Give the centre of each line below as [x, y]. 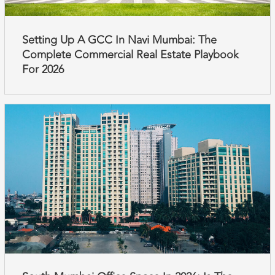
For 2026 [43, 69]
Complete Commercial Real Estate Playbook [130, 54]
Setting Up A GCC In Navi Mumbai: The [119, 40]
